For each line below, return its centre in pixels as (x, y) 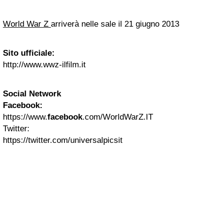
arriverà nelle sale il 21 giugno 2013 (115, 24)
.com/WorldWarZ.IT (118, 117)
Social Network (32, 93)
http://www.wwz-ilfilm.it (44, 64)
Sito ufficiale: (29, 53)
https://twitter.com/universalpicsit (63, 140)
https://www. (25, 117)
